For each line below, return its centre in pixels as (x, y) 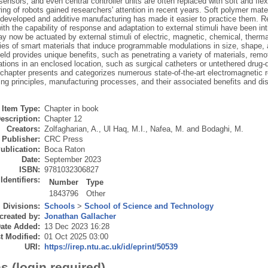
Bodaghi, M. (222, 129)
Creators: (23, 129)
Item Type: (21, 109)
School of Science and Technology (149, 206)
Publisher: (21, 139)
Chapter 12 (63, 119)
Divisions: (21, 206)
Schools (59, 206)
